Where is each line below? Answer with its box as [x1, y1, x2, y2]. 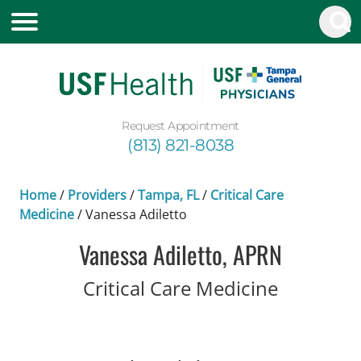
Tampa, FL [138, 185, 199, 204]
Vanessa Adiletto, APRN [79, 235, 282, 272]
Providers [68, 185, 127, 204]
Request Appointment [122, 118, 239, 133]
